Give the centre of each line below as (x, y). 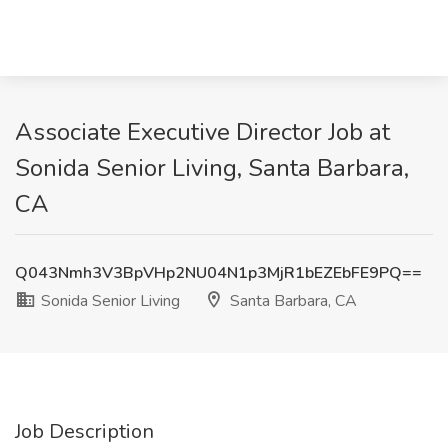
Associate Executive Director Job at (202, 132)
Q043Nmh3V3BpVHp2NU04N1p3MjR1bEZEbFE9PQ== (218, 273)
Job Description (84, 431)
